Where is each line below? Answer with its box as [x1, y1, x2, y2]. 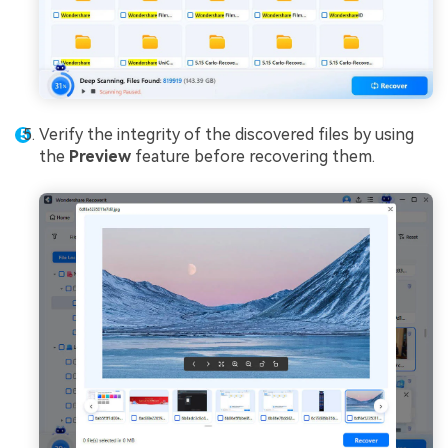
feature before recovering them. [131, 146, 375, 166]
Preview [69, 146, 131, 166]
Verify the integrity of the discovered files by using [39, 124, 414, 144]
